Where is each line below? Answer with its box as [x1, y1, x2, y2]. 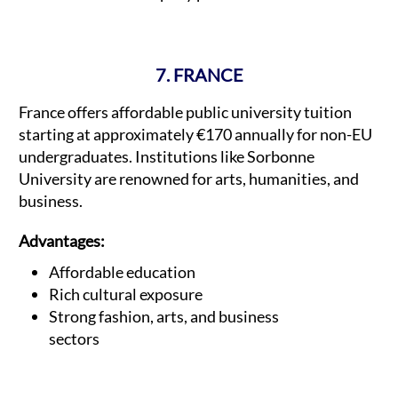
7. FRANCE [155, 64, 243, 86]
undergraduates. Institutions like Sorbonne [19, 147, 314, 167]
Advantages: [19, 231, 107, 251]
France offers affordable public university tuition [19, 102, 352, 123]
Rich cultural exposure [49, 284, 203, 305]
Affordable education [49, 262, 195, 283]
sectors [49, 329, 99, 349]
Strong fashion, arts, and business [49, 306, 279, 327]
